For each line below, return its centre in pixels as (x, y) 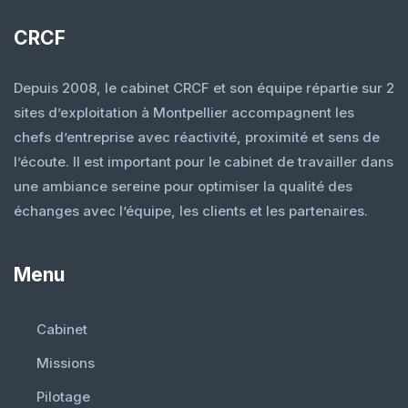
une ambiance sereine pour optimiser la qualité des (183, 187)
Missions (66, 363)
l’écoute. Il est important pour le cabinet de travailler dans (204, 162)
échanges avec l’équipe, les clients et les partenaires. (191, 211)
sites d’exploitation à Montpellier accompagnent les (184, 113)
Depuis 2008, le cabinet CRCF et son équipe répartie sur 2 (204, 88)
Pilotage (63, 397)
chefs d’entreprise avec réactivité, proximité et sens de (197, 138)
